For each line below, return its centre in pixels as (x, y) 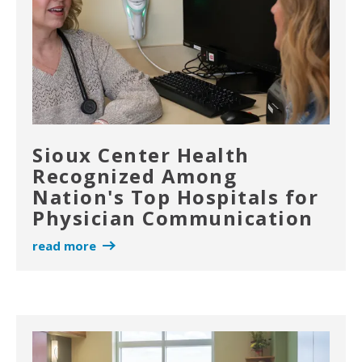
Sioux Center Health (141, 155)
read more (64, 246)
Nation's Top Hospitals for (175, 197)
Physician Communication (173, 218)
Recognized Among (135, 176)
